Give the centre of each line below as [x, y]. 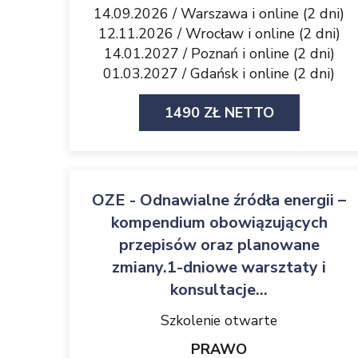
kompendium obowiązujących [219, 223]
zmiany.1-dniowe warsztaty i [219, 267]
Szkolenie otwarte [219, 320]
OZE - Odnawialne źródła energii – [219, 200]
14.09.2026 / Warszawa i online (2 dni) [219, 14]
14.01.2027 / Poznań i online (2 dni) [219, 54]
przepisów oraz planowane [219, 245]
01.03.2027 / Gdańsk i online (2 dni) [219, 74]
